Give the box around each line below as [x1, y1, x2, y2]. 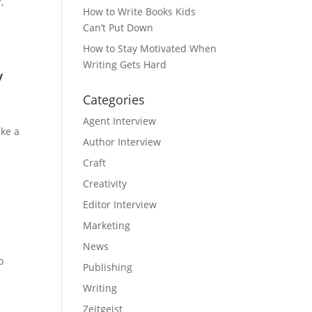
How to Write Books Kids [83, 5, 196, 18]
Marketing [83, 219, 131, 232]
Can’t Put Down [83, 21, 154, 34]
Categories [83, 91, 146, 108]
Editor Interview [83, 198, 157, 211]
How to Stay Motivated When [83, 42, 217, 55]
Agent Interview [83, 114, 157, 127]
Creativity [83, 177, 127, 190]
